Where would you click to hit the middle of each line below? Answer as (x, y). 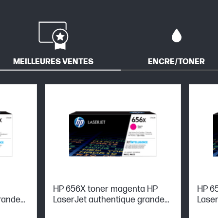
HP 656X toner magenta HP (105, 189)
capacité (70, 210)
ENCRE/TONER (176, 62)
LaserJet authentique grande (109, 200)
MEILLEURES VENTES (53, 62)
